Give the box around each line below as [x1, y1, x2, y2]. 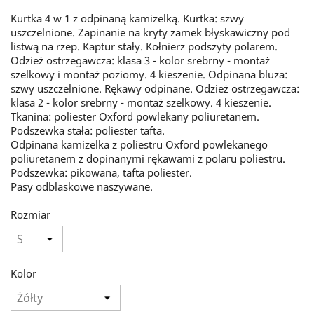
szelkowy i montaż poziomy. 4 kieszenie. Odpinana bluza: [11, 67, 287, 81]
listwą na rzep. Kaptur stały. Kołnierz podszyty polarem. [11, 39, 278, 53]
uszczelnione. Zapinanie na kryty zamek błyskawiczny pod [11, 25, 290, 39]
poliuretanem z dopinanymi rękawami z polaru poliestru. [11, 151, 285, 165]
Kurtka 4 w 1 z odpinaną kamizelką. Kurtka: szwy [11, 11, 244, 25]
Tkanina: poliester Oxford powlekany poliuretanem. [11, 109, 259, 123]
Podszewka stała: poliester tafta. [11, 123, 165, 137]
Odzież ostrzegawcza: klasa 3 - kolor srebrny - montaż [11, 53, 270, 67]
